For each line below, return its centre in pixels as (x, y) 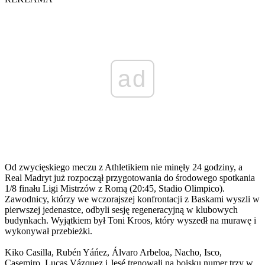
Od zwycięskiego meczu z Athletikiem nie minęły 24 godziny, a (124, 167)
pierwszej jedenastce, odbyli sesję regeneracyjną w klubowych (121, 209)
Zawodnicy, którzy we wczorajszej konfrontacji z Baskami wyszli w (132, 199)
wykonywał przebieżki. (49, 231)
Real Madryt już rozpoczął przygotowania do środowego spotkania (130, 177)
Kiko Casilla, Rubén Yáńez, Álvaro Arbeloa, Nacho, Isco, (113, 252)
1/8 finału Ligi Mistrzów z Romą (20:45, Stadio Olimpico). (115, 188)
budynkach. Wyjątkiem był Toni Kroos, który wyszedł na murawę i (130, 220)
